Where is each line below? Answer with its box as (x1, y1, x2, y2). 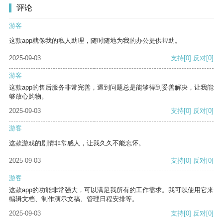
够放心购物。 (9, 93, 48, 101)
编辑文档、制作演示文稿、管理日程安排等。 (9, 195, 138, 203)
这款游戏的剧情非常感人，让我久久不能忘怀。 (9, 139, 145, 147)
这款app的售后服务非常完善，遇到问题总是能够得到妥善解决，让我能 (9, 84, 214, 92)
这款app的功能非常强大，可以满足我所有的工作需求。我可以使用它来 (9, 186, 214, 194)
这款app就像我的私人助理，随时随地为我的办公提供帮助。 (9, 37, 181, 45)
